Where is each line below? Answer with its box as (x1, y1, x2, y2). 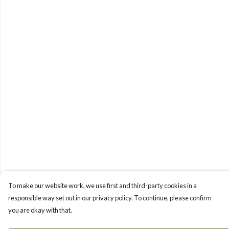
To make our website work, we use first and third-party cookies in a (8, 181, 197, 190)
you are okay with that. (8, 206, 72, 214)
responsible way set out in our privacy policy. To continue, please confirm (8, 194, 212, 202)
